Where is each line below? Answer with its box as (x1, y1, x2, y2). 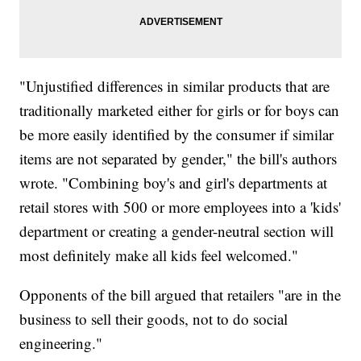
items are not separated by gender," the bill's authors (19, 148, 338, 169)
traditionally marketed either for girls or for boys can (19, 100, 340, 121)
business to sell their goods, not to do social (19, 309, 288, 330)
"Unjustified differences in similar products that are (19, 76, 330, 97)
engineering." (19, 333, 103, 354)
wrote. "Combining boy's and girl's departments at (19, 172, 328, 193)
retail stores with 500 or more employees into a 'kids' (19, 197, 342, 218)
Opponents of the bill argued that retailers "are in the (19, 284, 342, 305)
